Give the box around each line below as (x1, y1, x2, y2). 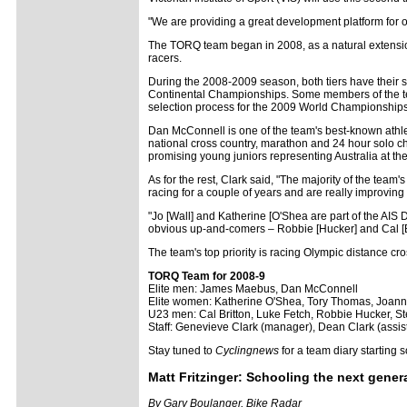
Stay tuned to (148, 344, 215, 357)
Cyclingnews (215, 344, 279, 357)
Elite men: (148, 283, 197, 295)
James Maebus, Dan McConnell (200, 283, 358, 295)
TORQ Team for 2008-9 (148, 270, 265, 283)
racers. (148, 52, 182, 65)
